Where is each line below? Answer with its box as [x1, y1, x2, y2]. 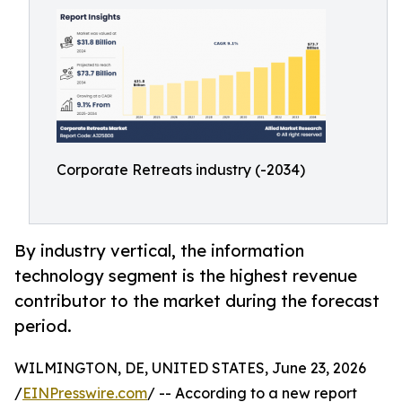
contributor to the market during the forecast [14, 291, 380, 311]
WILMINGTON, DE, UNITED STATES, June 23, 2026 [14, 359, 366, 378]
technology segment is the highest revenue [14, 266, 357, 286]
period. [14, 316, 72, 336]
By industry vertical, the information [14, 240, 304, 261]
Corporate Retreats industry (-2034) [57, 161, 305, 179]
